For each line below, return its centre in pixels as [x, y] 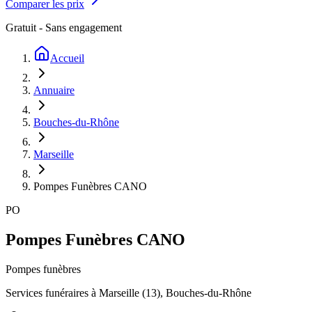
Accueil [67, 58]
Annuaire [54, 90]
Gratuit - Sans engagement [64, 28]
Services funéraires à [52, 292]
